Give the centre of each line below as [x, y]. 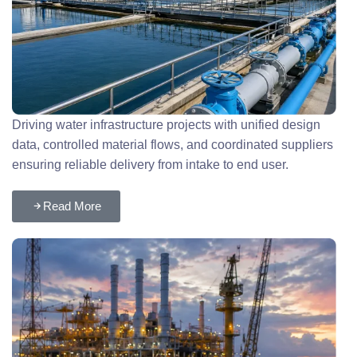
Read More [73, 206]
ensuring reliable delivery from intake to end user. [151, 165]
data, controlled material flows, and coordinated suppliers [173, 145]
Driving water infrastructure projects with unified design [167, 125]
